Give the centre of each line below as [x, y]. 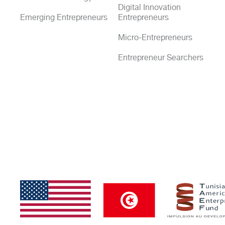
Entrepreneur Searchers [160, 58]
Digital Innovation [149, 8]
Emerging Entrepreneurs [64, 18]
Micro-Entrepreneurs [155, 38]
